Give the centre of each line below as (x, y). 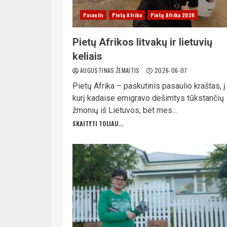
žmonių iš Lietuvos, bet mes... (125, 110)
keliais (87, 56)
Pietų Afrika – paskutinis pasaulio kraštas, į (149, 86)
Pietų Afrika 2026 (173, 15)
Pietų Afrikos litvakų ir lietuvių (142, 42)
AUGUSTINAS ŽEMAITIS (111, 70)
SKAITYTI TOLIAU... (98, 123)
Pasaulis (93, 15)
